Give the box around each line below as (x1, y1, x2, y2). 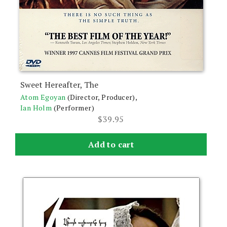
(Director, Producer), (67, 92, 138, 102)
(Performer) (53, 102, 95, 112)
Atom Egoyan (20, 92, 66, 102)
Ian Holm (20, 102, 52, 112)
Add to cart (88, 138, 134, 150)
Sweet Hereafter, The (20, 79, 98, 90)
